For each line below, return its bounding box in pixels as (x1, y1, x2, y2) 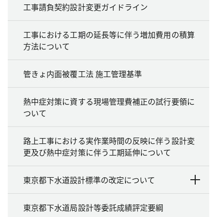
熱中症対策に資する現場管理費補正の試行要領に (23, 95, 195, 107)
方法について (23, 40, 70, 52)
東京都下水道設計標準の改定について (23, 173, 155, 186)
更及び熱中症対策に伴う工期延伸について (23, 146, 171, 158)
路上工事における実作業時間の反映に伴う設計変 (23, 134, 195, 146)
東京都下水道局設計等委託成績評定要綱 (23, 201, 164, 213)
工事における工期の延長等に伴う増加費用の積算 (23, 28, 195, 40)
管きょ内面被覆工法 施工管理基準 (23, 67, 142, 79)
